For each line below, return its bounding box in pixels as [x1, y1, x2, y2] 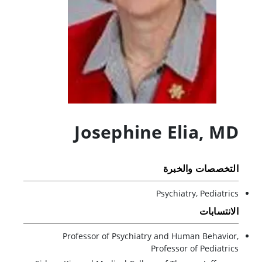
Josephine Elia [74, 119, 199, 144]
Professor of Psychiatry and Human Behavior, [63, 230, 239, 242]
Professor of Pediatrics [151, 242, 239, 254]
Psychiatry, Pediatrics [156, 187, 239, 199]
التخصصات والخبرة [163, 161, 239, 175]
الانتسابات [199, 204, 239, 218]
